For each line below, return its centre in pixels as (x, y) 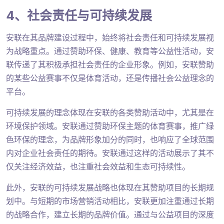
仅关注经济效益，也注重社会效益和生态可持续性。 (98, 167)
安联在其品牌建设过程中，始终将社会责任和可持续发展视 (110, 38)
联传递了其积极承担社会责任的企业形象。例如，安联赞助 (110, 65)
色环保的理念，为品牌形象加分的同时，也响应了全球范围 (110, 140)
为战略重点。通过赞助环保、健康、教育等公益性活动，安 (110, 51)
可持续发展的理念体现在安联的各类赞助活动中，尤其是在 (110, 113)
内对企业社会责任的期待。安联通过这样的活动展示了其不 (110, 153)
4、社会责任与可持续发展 (79, 16)
